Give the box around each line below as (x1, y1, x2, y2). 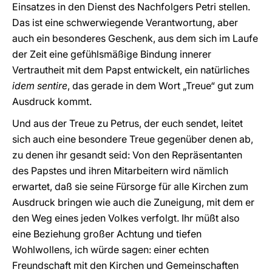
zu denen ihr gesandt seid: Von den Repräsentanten (12, 149, 242, 161)
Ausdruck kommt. (12, 95, 92, 107)
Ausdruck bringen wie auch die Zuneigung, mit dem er (12, 196, 254, 208)
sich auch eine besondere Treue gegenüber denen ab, (12, 133, 253, 145)
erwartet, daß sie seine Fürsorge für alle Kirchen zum (12, 180, 248, 192)
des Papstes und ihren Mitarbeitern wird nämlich (12, 165, 228, 177)
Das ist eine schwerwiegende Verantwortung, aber (12, 16, 238, 29)
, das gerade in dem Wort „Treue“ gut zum (67, 80, 254, 92)
